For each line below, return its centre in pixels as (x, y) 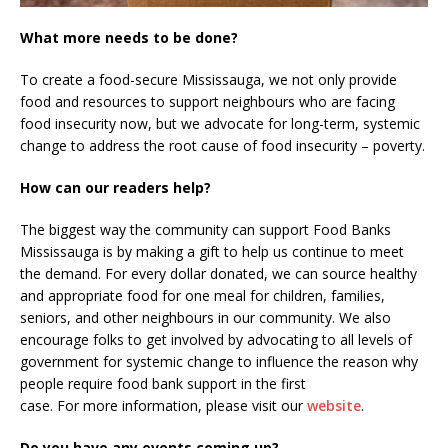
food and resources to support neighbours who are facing (207, 101)
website (334, 405)
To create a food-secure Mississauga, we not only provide (208, 79)
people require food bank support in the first (163, 383)
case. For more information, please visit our (163, 405)
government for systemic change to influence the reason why (219, 361)
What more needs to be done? (129, 37)
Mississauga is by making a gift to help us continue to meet (212, 251)
